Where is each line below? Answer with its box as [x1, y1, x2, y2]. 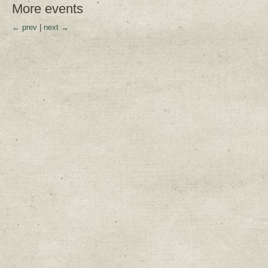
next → [44, 23, 69, 32]
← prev [12, 23, 37, 32]
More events [12, 1, 83, 16]
